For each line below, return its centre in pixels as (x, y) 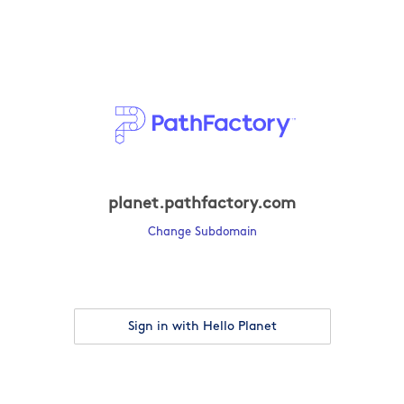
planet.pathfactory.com (202, 205)
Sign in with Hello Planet (202, 326)
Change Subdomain (202, 233)
